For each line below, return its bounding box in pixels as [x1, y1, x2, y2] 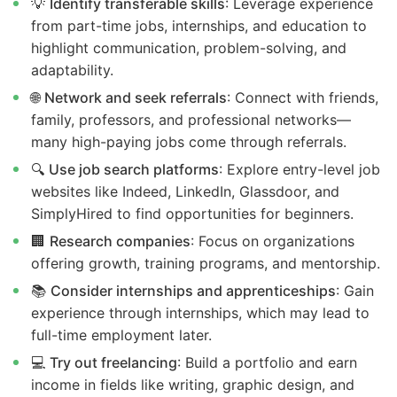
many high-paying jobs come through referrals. [31, 133, 346, 152]
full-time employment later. [31, 326, 212, 345]
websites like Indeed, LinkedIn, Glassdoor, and [31, 183, 339, 201]
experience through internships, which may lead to [31, 304, 370, 323]
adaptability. [31, 61, 113, 80]
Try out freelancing [50, 354, 177, 372]
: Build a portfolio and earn [177, 354, 357, 372]
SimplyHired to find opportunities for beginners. [31, 205, 354, 223]
